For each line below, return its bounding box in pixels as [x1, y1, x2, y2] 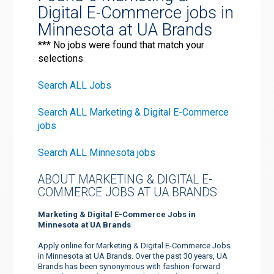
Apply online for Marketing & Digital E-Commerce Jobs [38, 240, 231, 250]
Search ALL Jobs [38, 79, 112, 91]
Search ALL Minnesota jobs [38, 146, 156, 158]
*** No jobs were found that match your [38, 39, 205, 51]
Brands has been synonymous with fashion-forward [38, 261, 221, 271]
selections [38, 52, 84, 64]
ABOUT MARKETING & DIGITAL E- [38, 172, 213, 187]
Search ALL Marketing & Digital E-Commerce [38, 106, 229, 118]
